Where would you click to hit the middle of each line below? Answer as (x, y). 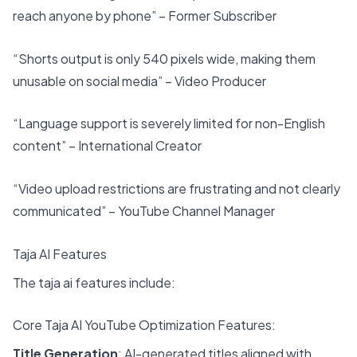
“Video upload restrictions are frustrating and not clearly (177, 189)
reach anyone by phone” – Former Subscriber (145, 16)
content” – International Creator (107, 146)
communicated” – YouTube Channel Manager (144, 211)
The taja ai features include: (94, 282)
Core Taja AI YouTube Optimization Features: (144, 325)
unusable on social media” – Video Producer (139, 80)
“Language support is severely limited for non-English (169, 124)
